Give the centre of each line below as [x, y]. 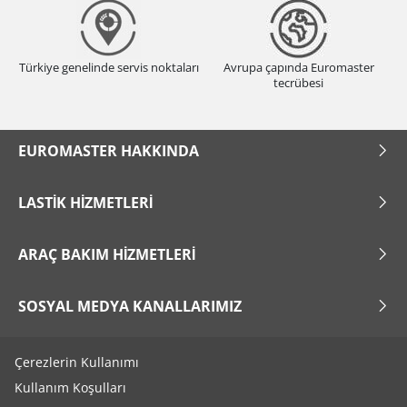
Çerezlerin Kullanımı [77, 362]
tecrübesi [298, 83]
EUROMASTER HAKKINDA [109, 150]
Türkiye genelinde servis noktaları [109, 68]
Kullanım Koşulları [71, 388]
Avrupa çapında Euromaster [298, 68]
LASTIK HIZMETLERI [85, 202]
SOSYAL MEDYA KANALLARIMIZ [130, 306]
